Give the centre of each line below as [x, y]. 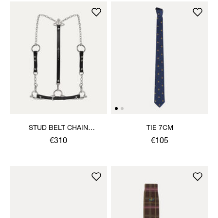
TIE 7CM [160, 128]
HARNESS [58, 138]
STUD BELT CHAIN [58, 128]
